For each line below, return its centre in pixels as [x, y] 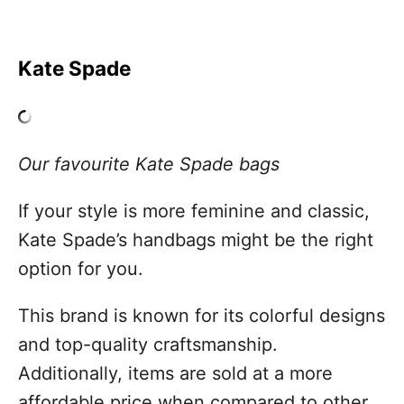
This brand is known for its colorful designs [202, 316]
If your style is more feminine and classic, [194, 211]
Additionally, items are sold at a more [175, 374]
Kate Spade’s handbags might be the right [196, 240]
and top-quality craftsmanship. [148, 345]
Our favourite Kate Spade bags [149, 165]
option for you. [81, 269]
